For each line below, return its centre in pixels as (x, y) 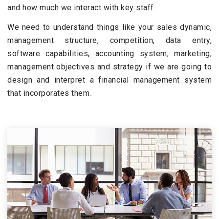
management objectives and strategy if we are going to (109, 67)
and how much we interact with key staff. (81, 8)
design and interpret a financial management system (109, 80)
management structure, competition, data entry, (109, 40)
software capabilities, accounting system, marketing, (109, 54)
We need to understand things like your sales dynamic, (109, 27)
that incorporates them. (49, 93)
